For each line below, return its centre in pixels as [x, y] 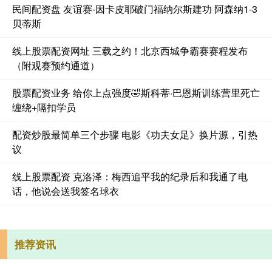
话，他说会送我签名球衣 [66, 191]
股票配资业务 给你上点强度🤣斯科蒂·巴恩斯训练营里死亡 [136, 93]
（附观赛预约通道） [56, 66]
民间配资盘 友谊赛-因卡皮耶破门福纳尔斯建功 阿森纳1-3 [135, 9]
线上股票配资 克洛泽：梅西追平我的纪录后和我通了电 [130, 177]
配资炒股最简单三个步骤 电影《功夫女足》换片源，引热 [135, 135]
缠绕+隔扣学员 [44, 107]
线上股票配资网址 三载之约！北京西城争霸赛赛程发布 [130, 51]
